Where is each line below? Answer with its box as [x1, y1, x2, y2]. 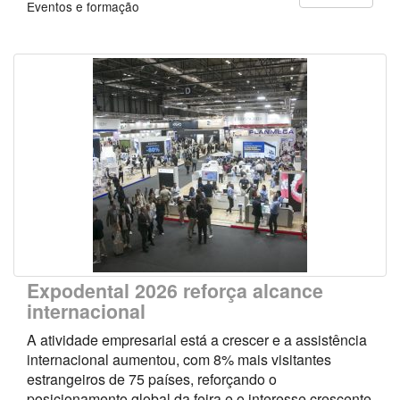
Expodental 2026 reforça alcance [27, 276, 323, 304]
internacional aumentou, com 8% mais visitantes [27, 348, 331, 370]
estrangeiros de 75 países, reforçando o [27, 368, 277, 389]
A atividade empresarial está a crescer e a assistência [27, 329, 367, 350]
